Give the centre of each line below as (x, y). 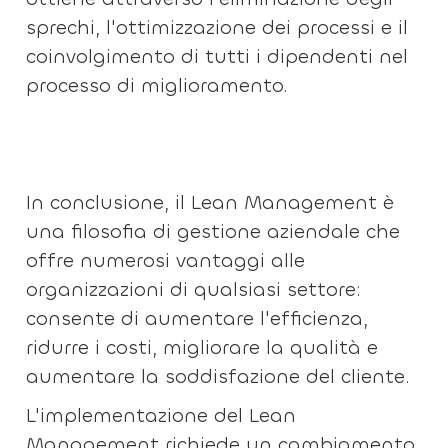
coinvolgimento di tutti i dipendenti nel (217, 56)
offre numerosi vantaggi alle (166, 260)
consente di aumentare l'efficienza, (197, 318)
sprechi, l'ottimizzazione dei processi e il (217, 27)
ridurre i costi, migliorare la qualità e (202, 347)
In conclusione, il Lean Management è (210, 202)
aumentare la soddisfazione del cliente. (218, 376)
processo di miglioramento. (157, 85)
